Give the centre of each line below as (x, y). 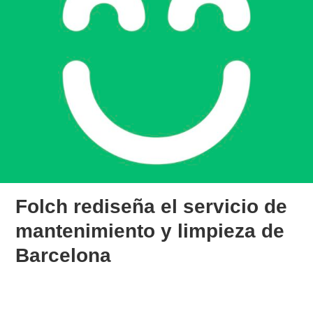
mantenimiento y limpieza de (150, 231)
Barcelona (64, 255)
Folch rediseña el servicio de (152, 206)
